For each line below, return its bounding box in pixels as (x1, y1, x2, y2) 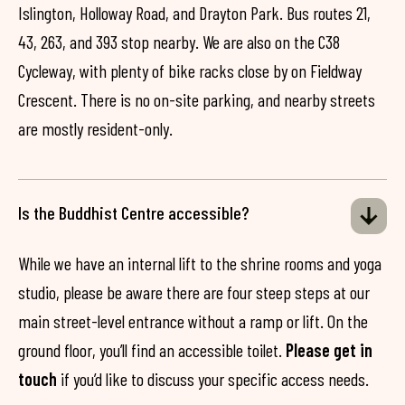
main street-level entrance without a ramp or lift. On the (18, 310, 368, 332)
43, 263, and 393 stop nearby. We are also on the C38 (18, 31, 340, 52)
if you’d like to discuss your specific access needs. (57, 368, 369, 390)
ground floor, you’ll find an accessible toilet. (18, 339, 286, 361)
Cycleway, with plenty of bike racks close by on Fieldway (18, 60, 362, 81)
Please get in (286, 339, 372, 361)
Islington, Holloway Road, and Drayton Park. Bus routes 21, (18, 2, 371, 24)
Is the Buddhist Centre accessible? (18, 202, 252, 223)
